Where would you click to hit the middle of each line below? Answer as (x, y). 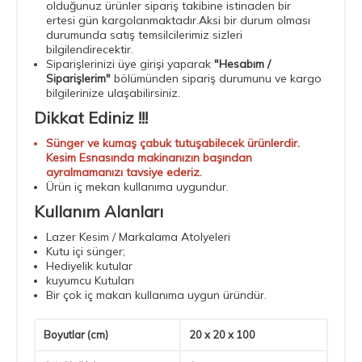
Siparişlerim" (78, 78)
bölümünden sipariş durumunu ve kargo (216, 78)
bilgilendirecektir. (90, 49)
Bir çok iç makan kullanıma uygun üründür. (156, 295)
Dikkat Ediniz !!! (91, 117)
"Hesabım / (242, 63)
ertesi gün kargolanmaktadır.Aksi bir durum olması (178, 20)
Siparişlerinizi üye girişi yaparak (130, 63)
